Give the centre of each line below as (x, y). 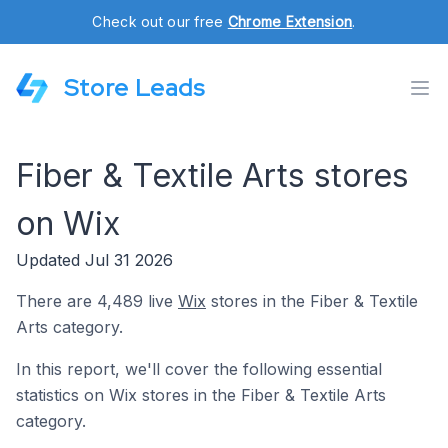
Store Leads (134, 87)
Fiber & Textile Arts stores (212, 175)
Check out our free (160, 21)
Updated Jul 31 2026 (94, 260)
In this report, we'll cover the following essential (199, 369)
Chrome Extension (290, 21)
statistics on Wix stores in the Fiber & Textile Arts (201, 395)
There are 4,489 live (97, 301)
